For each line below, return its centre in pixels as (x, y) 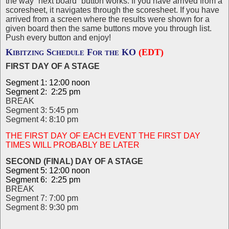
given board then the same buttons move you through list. (109, 28)
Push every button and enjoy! (58, 38)
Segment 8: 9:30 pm (42, 207)
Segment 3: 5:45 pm (42, 110)
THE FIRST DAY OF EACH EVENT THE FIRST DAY (103, 136)
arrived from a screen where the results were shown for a (108, 19)
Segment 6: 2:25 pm (43, 180)
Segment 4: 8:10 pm (42, 119)
